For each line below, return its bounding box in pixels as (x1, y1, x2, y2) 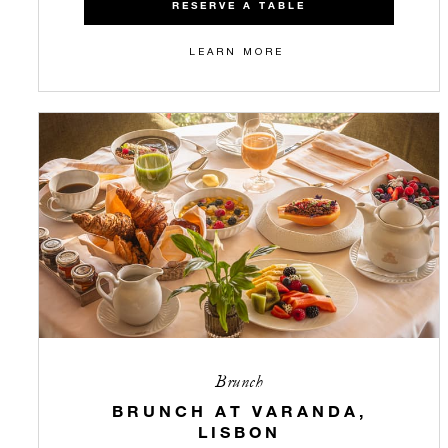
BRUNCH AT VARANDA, (111, 400, 367, 420)
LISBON (197, 421, 281, 441)
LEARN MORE (189, 44, 284, 57)
